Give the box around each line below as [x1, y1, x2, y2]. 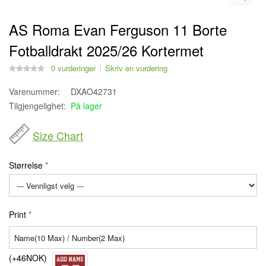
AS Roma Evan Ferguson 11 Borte [9, 19, 227, 40]
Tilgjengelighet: [9, 100, 66, 112]
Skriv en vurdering [105, 62, 167, 74]
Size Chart [33, 128, 83, 143]
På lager [71, 100, 102, 112]
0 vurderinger [51, 62, 96, 74]
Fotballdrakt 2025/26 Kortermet [9, 40, 204, 61]
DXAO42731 [68, 85, 117, 97]
